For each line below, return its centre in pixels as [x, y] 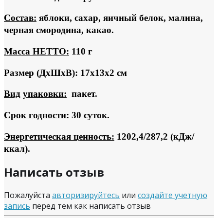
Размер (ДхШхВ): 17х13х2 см [65, 73]
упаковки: [45, 94]
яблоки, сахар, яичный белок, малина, [120, 18]
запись [17, 206]
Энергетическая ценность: [59, 136]
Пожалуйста [28, 195]
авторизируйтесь [86, 195]
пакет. [82, 94]
